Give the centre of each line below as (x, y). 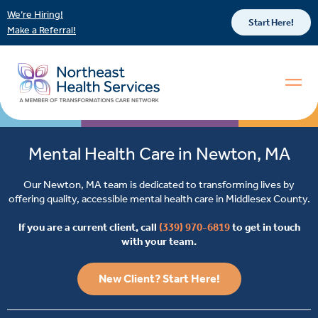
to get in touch (265, 227)
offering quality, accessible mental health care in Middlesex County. (159, 198)
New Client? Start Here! (159, 278)
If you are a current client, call (88, 227)
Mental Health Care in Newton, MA (159, 154)
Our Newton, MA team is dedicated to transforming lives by (159, 184)
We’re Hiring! (35, 15)
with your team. (159, 241)
